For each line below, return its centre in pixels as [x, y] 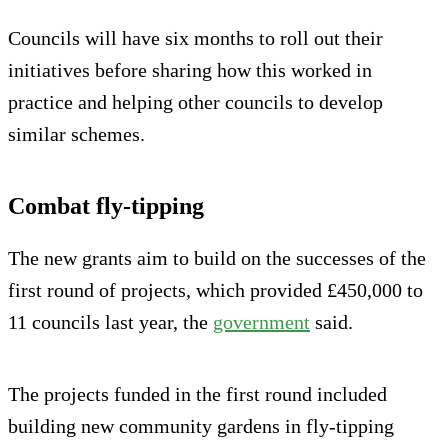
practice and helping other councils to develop [195, 101]
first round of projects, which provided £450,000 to [215, 289]
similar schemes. [76, 133]
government [261, 321]
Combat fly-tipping [106, 205]
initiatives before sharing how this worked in [190, 69]
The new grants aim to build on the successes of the [217, 257]
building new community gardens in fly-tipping [201, 425]
